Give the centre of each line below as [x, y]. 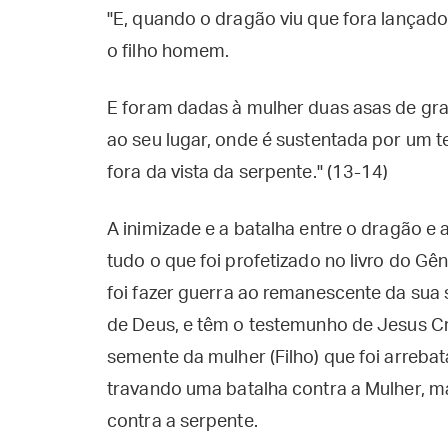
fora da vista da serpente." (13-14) [248, 173]
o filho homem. [168, 52]
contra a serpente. [182, 422]
